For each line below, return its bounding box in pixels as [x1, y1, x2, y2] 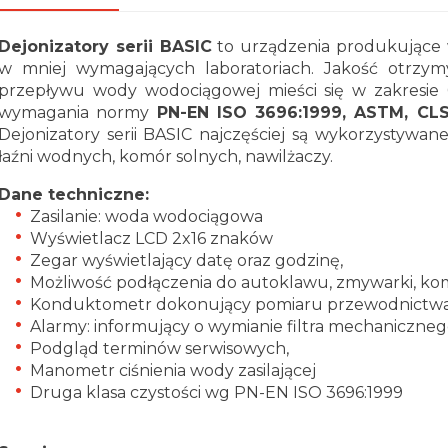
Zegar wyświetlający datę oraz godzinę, [30, 250, 343, 270]
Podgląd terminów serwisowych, [30, 338, 289, 358]
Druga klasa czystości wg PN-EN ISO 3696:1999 [30, 382, 403, 402]
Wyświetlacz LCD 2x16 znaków [30, 228, 273, 248]
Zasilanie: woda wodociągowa [30, 206, 263, 226]
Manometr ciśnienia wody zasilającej [30, 360, 316, 380]
